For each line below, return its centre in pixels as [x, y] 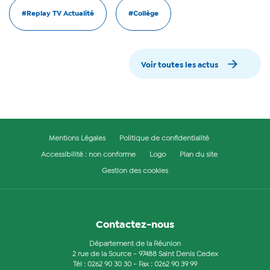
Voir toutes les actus [180, 66]
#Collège [143, 14]
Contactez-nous [135, 225]
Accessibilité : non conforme [88, 155]
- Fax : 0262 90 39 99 [164, 265]
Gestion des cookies [135, 171]
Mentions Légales [77, 139]
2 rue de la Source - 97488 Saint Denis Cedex [145, 255]
